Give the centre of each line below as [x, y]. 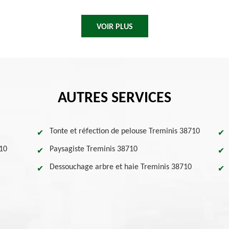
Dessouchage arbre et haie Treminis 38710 [121, 167]
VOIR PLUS [114, 27]
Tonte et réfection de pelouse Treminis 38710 [125, 131]
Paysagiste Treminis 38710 [94, 149]
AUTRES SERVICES [114, 98]
